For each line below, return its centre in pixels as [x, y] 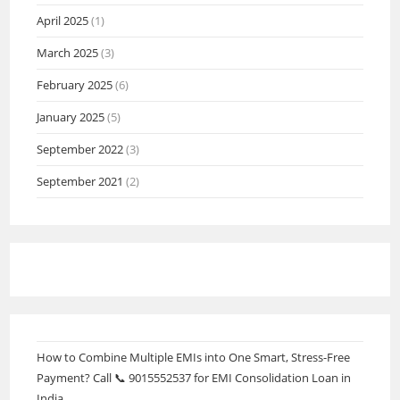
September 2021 [80, 181]
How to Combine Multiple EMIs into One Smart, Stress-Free [194, 357]
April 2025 [63, 20]
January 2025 [71, 117]
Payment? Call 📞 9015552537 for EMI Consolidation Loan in [194, 377]
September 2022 [80, 149]
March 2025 [68, 52]
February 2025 [75, 84]
